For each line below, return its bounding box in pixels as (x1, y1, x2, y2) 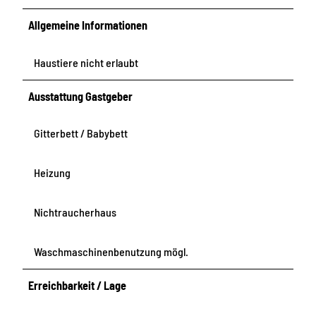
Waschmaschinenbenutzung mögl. (34, 245, 188, 258)
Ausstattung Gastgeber (28, 89, 133, 103)
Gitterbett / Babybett (34, 126, 128, 140)
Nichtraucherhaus (34, 205, 116, 219)
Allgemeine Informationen (28, 18, 148, 32)
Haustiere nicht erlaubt (34, 55, 138, 69)
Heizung (34, 165, 71, 179)
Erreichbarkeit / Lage (28, 279, 127, 292)
